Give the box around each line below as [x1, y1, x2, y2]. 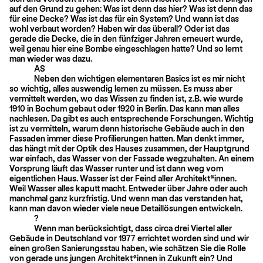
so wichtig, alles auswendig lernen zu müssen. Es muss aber [9, 83, 232, 93]
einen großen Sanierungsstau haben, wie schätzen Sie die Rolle [9, 242, 246, 253]
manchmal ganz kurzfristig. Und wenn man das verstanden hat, [9, 193, 243, 203]
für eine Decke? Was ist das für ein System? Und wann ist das [9, 13, 239, 23]
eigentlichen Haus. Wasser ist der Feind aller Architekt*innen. [9, 173, 237, 183]
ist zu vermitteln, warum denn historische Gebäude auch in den [9, 123, 244, 133]
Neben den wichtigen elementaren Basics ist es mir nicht [34, 73, 245, 83]
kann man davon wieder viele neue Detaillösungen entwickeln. [9, 203, 242, 213]
